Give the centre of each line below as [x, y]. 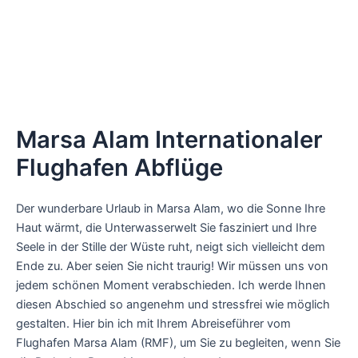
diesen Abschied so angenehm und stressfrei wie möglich [173, 305]
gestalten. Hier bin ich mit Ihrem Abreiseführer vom [153, 324]
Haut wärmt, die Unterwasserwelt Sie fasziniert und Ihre [166, 228]
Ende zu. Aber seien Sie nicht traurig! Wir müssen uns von [172, 267]
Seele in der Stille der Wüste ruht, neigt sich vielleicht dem [171, 247]
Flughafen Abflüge [119, 168]
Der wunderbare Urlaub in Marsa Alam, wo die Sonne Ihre [171, 209]
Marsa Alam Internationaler [169, 140]
